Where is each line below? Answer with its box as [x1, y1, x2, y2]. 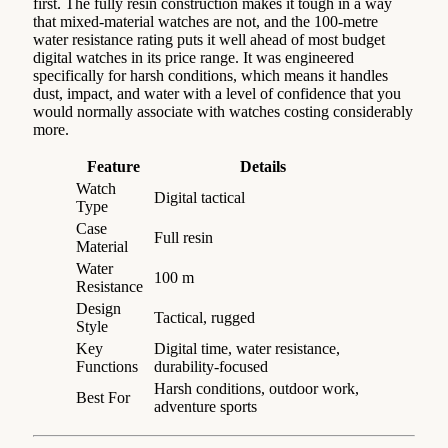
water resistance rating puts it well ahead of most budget [33, 31, 385, 49]
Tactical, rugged [154, 309, 255, 327]
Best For [76, 389, 130, 407]
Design [76, 300, 121, 318]
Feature [86, 158, 140, 176]
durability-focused [154, 358, 268, 376]
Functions [76, 358, 138, 376]
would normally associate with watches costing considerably [33, 103, 413, 121]
